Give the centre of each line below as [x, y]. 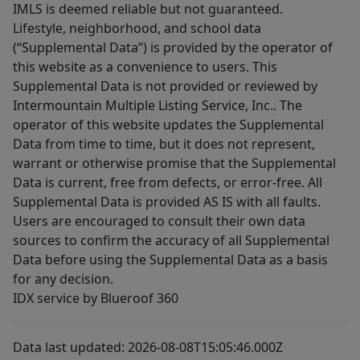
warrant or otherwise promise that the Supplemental [174, 164]
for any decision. [63, 279]
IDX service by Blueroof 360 [96, 299]
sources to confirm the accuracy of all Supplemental [171, 241]
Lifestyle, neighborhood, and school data [137, 29]
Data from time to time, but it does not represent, [164, 144]
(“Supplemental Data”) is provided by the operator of [173, 48]
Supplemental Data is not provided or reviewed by [165, 86]
